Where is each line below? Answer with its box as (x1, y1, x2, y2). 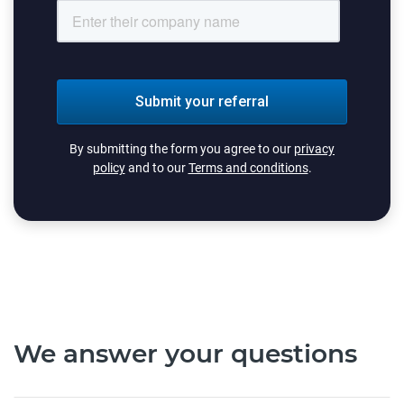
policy (92, 161, 125, 175)
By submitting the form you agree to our (69, 142, 294, 156)
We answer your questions (14, 338, 357, 369)
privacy (294, 142, 335, 156)
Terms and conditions (188, 161, 308, 175)
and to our (124, 161, 188, 175)
